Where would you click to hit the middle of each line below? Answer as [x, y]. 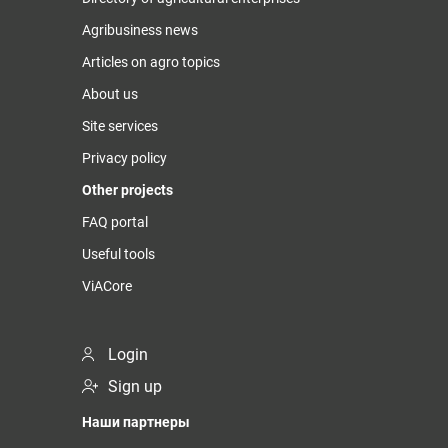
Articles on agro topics [151, 62]
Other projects [127, 190]
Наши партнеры [136, 422]
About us [110, 94]
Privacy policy [124, 158]
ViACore [107, 286]
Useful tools [118, 254]
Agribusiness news [140, 30]
